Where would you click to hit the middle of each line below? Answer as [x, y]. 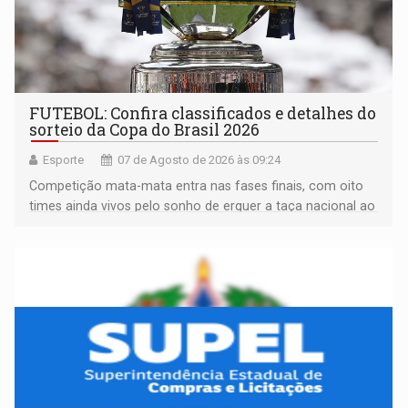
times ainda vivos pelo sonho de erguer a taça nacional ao [203, 206]
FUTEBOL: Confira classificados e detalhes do [203, 114]
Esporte [64, 160]
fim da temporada [83, 226]
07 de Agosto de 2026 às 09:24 [199, 160]
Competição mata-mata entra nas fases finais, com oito [197, 186]
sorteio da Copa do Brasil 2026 [145, 130]
